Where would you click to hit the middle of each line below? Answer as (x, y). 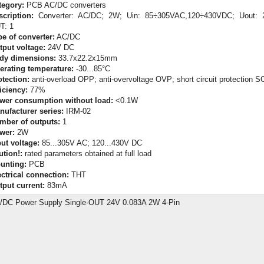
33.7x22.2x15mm (87, 58)
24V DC (60, 47)
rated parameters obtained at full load (87, 153)
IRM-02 (77, 111)
